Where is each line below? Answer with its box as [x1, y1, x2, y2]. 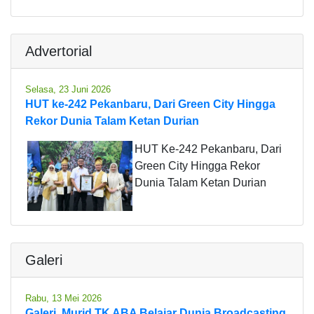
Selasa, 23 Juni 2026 [25, 83, 111, 95]
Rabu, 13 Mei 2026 [25, 292, 102, 303]
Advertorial [25, 43, 92, 59]
